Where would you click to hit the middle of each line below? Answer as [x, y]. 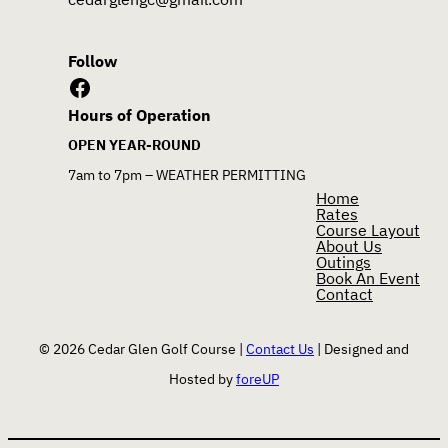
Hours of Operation [139, 114]
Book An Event [368, 277]
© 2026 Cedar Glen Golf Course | [142, 348]
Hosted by [202, 378]
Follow [92, 60]
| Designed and [361, 348]
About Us [349, 245]
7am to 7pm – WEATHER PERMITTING [187, 174]
